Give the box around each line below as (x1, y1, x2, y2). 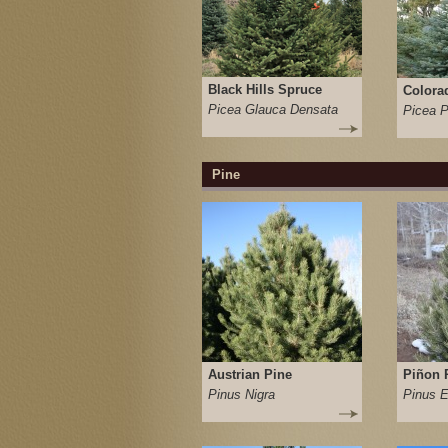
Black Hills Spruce (208, 82, 322, 97)
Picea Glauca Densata (208, 102, 338, 117)
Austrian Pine (208, 367, 292, 382)
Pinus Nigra (208, 387, 275, 402)
